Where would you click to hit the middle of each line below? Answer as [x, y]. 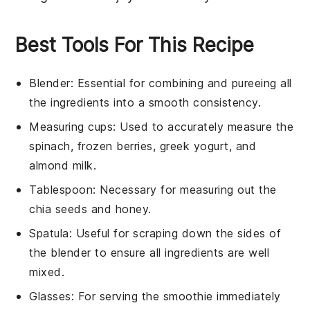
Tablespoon [61, 190]
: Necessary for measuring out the [185, 190]
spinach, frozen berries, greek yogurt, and [143, 146]
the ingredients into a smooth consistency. [145, 103]
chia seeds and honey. [90, 209]
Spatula [49, 234]
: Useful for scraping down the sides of [175, 234]
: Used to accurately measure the [203, 127]
